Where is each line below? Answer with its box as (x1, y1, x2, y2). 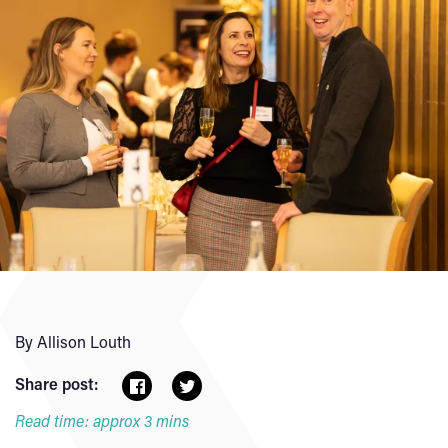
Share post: (15, 373, 98, 394)
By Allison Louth (15, 331, 131, 352)
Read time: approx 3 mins (15, 410, 189, 431)
